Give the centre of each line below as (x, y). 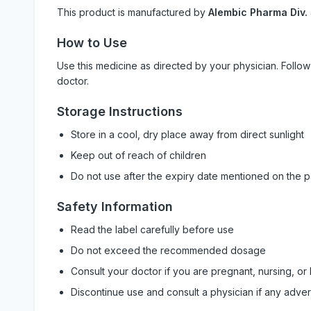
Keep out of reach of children (138, 155)
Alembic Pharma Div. (258, 12)
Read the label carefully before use (152, 229)
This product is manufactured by (133, 12)
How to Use (92, 43)
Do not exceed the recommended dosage (168, 250)
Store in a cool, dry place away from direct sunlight (187, 134)
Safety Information (115, 207)
